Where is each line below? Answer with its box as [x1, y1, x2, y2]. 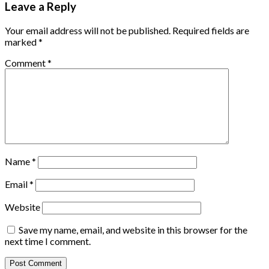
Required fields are [172, 25, 249, 37]
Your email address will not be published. [5, 25, 171, 37]
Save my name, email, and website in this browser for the [19, 224, 247, 236]
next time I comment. [5, 235, 91, 247]
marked [5, 36, 38, 48]
